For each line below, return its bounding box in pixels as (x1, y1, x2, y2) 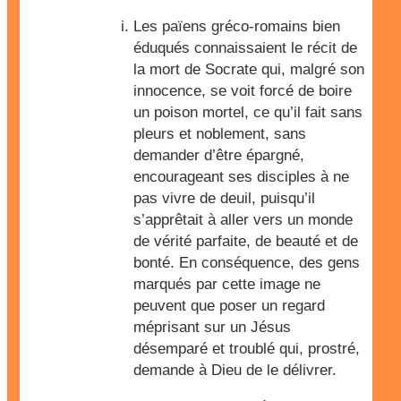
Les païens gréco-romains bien (133, 18, 340, 35)
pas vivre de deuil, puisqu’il (133, 190, 315, 207)
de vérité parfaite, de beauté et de (133, 233, 358, 250)
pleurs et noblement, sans (133, 125, 306, 142)
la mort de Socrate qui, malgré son (133, 61, 364, 78)
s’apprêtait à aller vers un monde (133, 211, 353, 228)
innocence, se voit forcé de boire (133, 82, 352, 99)
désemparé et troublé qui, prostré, (133, 340, 360, 357)
